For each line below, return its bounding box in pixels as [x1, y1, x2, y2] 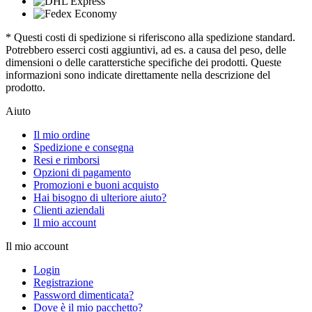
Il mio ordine [33, 128, 90, 141]
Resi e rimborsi [33, 153, 100, 166]
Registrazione [33, 276, 93, 288]
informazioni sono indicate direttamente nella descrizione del [6, 68, 270, 81]
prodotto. [6, 81, 45, 93]
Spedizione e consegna [33, 141, 134, 153]
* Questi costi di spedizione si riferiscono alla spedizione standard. [6, 31, 295, 43]
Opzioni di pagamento [33, 166, 131, 178]
